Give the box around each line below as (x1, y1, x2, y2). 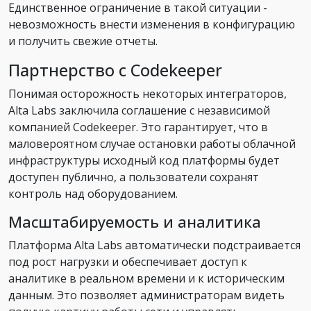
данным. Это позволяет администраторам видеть (8, 287, 285, 303)
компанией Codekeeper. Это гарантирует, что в (8, 119, 268, 135)
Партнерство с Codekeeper (8, 59, 222, 82)
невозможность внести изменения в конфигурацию (8, 17, 295, 33)
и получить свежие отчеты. (8, 33, 158, 49)
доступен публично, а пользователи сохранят (8, 169, 259, 185)
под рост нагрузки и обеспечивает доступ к (8, 254, 247, 270)
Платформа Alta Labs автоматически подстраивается (8, 237, 301, 253)
